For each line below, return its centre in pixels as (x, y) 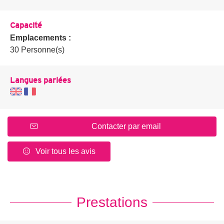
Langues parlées (40, 80)
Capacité (26, 25)
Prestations (112, 202)
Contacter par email (126, 126)
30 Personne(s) (37, 49)
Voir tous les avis (65, 151)
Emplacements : (41, 37)
